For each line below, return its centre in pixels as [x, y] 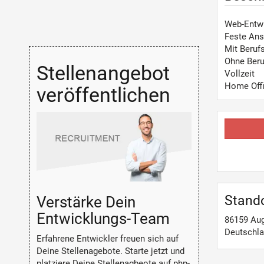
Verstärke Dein [86, 202]
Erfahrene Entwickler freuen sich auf [107, 239]
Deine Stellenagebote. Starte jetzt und [110, 251]
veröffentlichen [103, 95]
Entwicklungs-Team [103, 218]
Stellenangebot [103, 73]
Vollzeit [239, 74]
